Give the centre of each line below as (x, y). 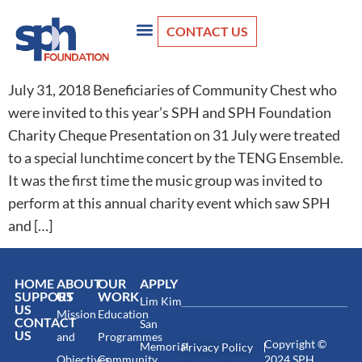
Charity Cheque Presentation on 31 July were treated (174, 135)
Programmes (130, 336)
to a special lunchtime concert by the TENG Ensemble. (176, 157)
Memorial (164, 346)
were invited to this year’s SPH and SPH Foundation (170, 112)
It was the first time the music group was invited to (165, 180)
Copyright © (295, 343)
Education (123, 314)
